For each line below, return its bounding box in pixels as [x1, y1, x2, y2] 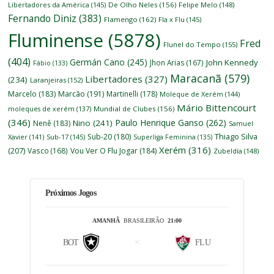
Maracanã [170, 70, 222, 86]
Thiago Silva [215, 130, 258, 142]
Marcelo [8, 88, 37, 99]
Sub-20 [87, 131, 113, 142]
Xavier [8, 131, 28, 141]
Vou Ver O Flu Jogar [70, 145, 138, 156]
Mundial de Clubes [94, 103, 157, 113]
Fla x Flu [158, 14, 185, 24]
